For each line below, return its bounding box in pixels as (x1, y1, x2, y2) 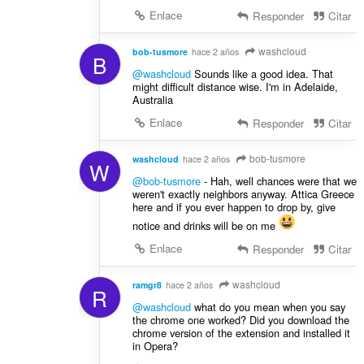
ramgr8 (132, 278, 162, 291)
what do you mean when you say (190, 298, 345, 314)
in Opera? (132, 337, 178, 353)
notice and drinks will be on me (132, 217, 279, 233)
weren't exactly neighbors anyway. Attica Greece (132, 185, 354, 201)
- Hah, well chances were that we (200, 172, 357, 188)
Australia (132, 92, 173, 108)
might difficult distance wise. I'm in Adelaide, (132, 79, 338, 95)
